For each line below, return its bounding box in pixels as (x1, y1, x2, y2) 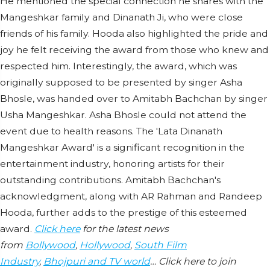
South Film (134, 239, 187, 251)
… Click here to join (150, 256, 236, 267)
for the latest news (80, 223, 169, 234)
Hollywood (80, 239, 130, 251)
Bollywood (25, 239, 75, 251)
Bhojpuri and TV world (43, 256, 150, 267)
